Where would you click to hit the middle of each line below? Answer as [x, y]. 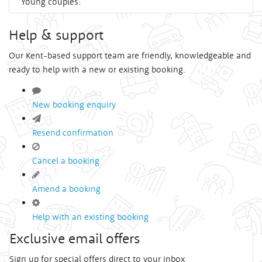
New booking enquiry [74, 104]
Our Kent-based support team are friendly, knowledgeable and [130, 55]
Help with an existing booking [90, 216]
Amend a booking [66, 188]
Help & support [56, 34]
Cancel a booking [66, 160]
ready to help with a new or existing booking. [97, 69]
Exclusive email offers [75, 238]
